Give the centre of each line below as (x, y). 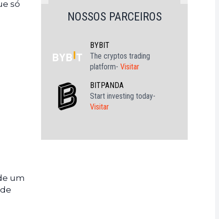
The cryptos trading (120, 56)
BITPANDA (107, 85)
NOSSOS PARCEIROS (114, 17)
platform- (105, 67)
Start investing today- (123, 96)
